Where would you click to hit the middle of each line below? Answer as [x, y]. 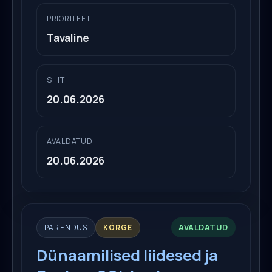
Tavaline [68, 38]
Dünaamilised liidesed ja [127, 255]
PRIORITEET [69, 18]
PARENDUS [66, 227]
